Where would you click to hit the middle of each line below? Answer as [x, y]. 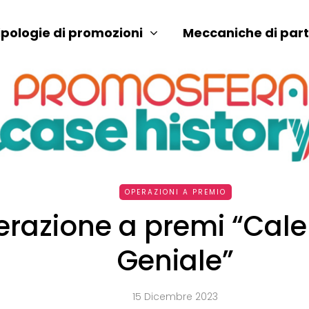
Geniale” [175, 260]
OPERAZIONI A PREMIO [175, 192]
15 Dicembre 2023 [175, 296]
